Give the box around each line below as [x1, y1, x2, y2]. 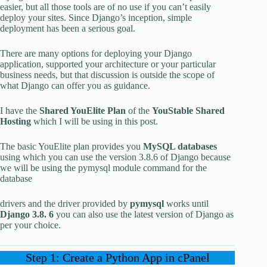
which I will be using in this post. [31, 116, 158, 126]
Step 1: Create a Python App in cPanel [25, 250, 210, 264]
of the [126, 105, 152, 116]
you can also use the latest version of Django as [54, 209, 234, 219]
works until [164, 198, 209, 209]
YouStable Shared [152, 105, 225, 116]
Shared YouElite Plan [39, 105, 126, 116]
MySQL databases [143, 141, 217, 151]
